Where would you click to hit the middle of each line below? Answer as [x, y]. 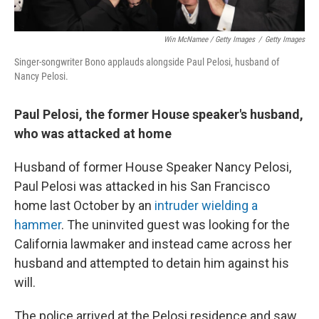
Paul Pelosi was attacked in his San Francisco [142, 186]
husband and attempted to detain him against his [152, 263]
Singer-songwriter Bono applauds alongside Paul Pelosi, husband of [147, 62]
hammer [38, 224]
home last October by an [84, 205]
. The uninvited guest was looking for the [176, 224]
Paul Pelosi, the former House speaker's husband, [159, 114]
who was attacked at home [93, 133]
